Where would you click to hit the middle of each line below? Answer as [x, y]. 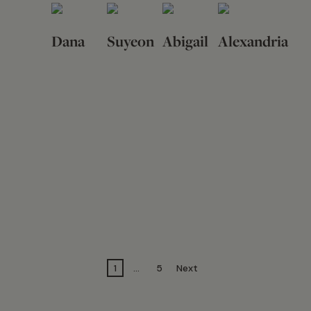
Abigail [185, 42]
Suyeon [131, 42]
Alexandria [253, 42]
